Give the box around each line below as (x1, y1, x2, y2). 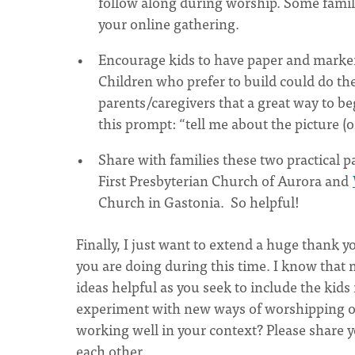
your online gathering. (98, 12, 242, 35)
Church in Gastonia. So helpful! (98, 190, 300, 213)
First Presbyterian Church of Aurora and (98, 169, 352, 192)
